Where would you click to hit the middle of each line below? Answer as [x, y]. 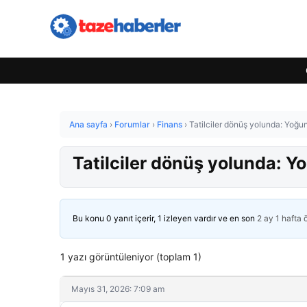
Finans [170, 124]
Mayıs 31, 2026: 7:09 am [118, 289]
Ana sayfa [88, 124]
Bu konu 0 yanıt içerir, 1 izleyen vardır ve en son [165, 218]
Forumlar [132, 124]
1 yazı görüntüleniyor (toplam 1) [131, 257]
